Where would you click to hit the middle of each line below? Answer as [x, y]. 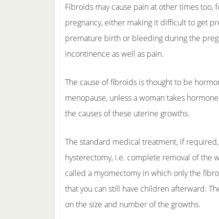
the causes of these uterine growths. [127, 113]
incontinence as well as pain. [114, 54]
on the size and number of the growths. [133, 204]
